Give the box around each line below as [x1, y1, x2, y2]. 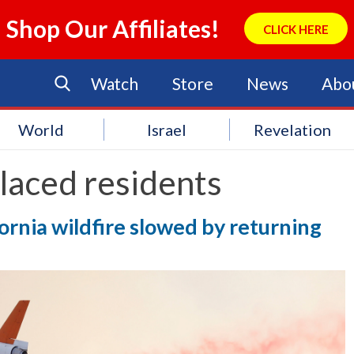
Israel [147, 120, 187, 139]
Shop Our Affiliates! [6, 14, 220, 43]
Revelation [254, 120, 332, 139]
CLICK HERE [262, 22, 329, 36]
